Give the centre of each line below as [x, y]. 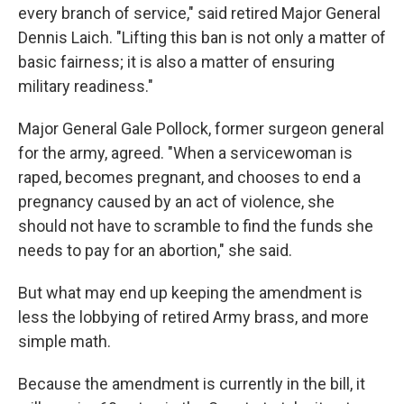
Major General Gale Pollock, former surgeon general [201, 129]
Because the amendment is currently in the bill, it [192, 384]
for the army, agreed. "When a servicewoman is [185, 153]
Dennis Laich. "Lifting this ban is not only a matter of [202, 38]
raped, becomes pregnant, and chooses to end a [189, 178]
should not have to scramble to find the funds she [196, 226]
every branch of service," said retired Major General [199, 14]
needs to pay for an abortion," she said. [155, 251]
